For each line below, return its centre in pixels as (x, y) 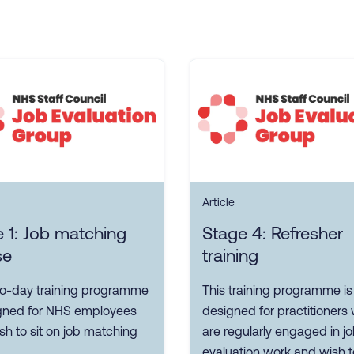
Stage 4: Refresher (273, 234)
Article (218, 203)
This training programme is (277, 290)
